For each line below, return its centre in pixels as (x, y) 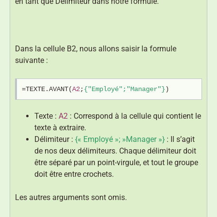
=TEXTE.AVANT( (47, 89)
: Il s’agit (180, 139)
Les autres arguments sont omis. (71, 198)
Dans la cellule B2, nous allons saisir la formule (96, 48)
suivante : (31, 60)
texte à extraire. (60, 128)
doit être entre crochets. (74, 174)
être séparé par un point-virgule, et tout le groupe (116, 163)
